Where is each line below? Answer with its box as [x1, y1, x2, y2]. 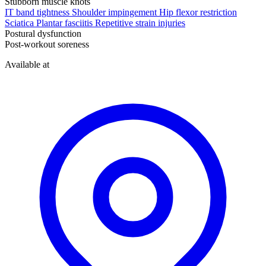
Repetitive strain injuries [95, 18, 185, 28]
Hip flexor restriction [159, 7, 237, 18]
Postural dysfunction [5, 28, 81, 39]
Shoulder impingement [72, 7, 157, 18]
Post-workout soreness [5, 39, 89, 50]
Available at [5, 59, 49, 70]
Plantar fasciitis [36, 18, 93, 28]
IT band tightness [5, 7, 69, 18]
